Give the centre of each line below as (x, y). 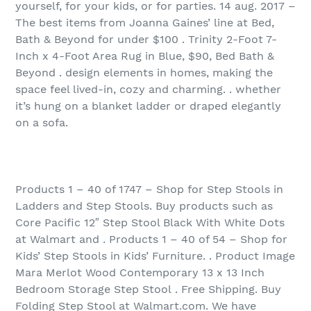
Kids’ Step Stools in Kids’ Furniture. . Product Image (155, 256)
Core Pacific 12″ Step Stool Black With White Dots (150, 223)
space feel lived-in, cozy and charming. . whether (148, 90)
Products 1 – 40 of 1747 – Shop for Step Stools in (149, 190)
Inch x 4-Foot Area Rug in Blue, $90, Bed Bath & (145, 56)
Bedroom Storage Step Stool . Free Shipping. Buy (148, 289)
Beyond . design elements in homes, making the (144, 73)
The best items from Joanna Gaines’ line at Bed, (145, 23)
